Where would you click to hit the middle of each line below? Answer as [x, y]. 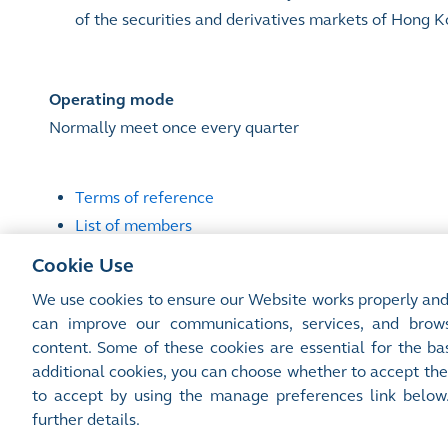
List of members [133, 225]
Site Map [47, 361]
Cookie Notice [329, 361]
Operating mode [111, 99]
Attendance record [142, 253]
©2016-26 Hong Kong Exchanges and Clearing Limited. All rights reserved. [225, 387]
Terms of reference [144, 197]
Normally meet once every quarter [174, 127]
